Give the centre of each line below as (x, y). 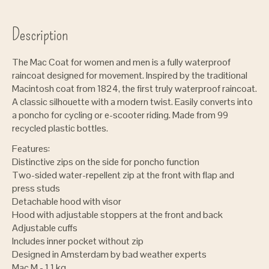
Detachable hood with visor (67, 201)
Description (40, 34)
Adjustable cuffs (45, 228)
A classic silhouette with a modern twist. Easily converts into (132, 101)
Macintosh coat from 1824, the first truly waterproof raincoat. (134, 88)
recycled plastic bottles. (60, 128)
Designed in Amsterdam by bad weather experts (109, 254)
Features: (31, 148)
